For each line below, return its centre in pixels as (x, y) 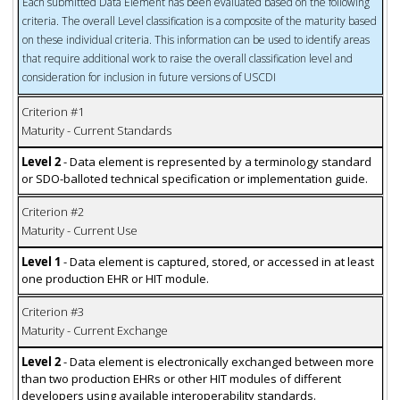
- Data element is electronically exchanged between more (218, 362)
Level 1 (41, 262)
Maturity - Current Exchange (94, 331)
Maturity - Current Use (79, 231)
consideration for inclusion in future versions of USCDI (149, 77)
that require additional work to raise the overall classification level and (187, 58)
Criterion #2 (52, 212)
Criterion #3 (52, 312)
